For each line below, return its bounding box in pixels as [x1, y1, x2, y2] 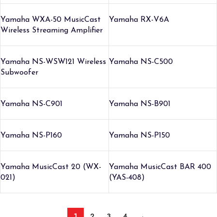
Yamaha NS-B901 [108, 100, 170, 108]
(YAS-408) [108, 173, 145, 182]
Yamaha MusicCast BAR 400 [108, 163, 211, 171]
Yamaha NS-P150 [108, 131, 170, 139]
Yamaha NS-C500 [108, 58, 173, 66]
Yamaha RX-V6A [108, 15, 169, 24]
